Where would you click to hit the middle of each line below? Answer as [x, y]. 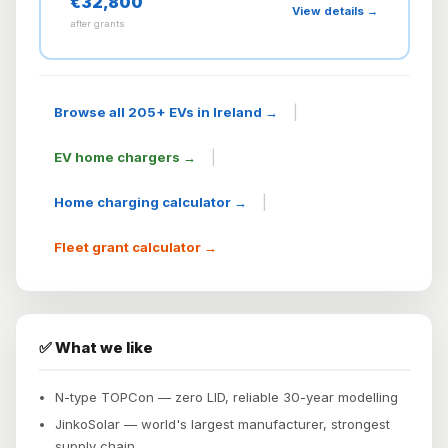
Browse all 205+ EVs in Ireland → [165, 111]
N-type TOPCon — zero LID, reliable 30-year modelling [226, 396]
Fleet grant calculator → [135, 246]
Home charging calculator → [150, 201]
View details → [335, 10]
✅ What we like [95, 347]
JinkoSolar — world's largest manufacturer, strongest [222, 423]
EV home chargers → [124, 156]
